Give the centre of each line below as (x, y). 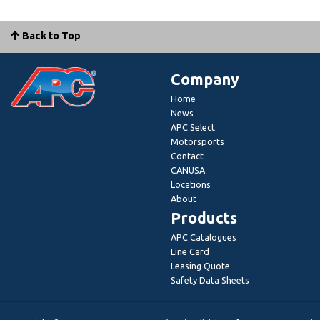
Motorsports (197, 142)
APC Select (193, 127)
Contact (187, 156)
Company (205, 80)
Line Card (190, 252)
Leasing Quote (200, 266)
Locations (191, 185)
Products (204, 218)
